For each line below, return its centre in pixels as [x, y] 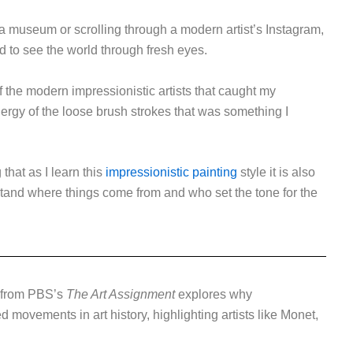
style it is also [276, 173]
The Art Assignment [121, 294]
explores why [214, 294]
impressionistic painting [171, 173]
